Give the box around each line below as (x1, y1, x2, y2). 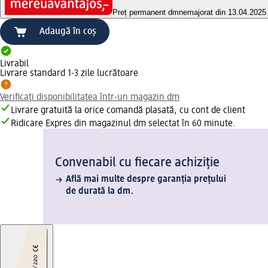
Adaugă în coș (39, 27, 96, 37)
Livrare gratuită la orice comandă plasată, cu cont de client (11, 106, 245, 116)
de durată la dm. (66, 187, 133, 197)
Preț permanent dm (112, 8, 179, 17)
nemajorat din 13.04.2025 (179, 8, 266, 17)
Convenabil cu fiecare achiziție (55, 156, 220, 170)
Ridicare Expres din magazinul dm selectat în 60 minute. (11, 119, 236, 129)
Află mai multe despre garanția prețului (66, 175, 226, 185)
